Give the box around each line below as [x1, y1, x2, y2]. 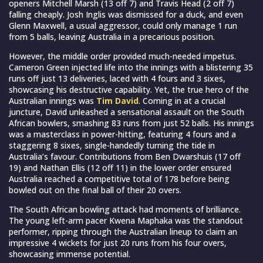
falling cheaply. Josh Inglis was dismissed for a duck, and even [9, 8, 243, 20]
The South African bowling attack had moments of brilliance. [9, 203, 241, 215]
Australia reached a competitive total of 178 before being [9, 173, 230, 184]
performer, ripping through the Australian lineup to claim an [9, 225, 237, 237]
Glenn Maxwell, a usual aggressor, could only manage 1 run [9, 19, 237, 31]
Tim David [96, 95, 139, 106]
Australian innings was [9, 95, 96, 106]
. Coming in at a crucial [139, 95, 225, 106]
